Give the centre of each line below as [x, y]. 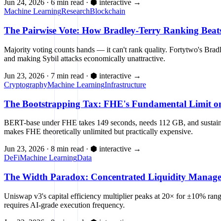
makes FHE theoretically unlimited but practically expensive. [98, 132]
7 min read [67, 75]
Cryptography [26, 84]
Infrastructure [125, 84]
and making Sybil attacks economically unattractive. [85, 58]
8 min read [67, 149]
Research [75, 11]
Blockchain [108, 11]
